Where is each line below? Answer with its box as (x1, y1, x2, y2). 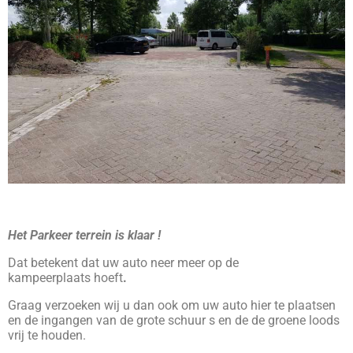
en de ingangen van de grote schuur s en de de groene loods (8, 313, 340, 328)
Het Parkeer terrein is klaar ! (8, 228, 161, 243)
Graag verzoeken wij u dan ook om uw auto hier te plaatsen (8, 298, 336, 313)
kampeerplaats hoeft (8, 270, 123, 285)
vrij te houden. (8, 328, 86, 343)
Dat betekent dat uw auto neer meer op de (8, 255, 239, 270)
